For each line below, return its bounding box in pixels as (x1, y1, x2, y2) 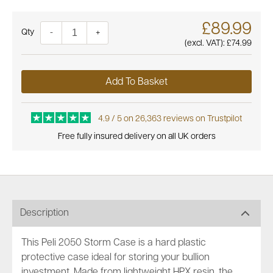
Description (20, 208, 69, 218)
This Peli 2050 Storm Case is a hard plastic (21, 238, 206, 248)
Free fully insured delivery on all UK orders (57, 132, 216, 141)
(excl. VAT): (185, 39, 227, 48)
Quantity (21, 28, 52, 37)
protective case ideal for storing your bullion (21, 253, 210, 263)
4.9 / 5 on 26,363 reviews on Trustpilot (97, 115, 242, 124)
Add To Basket (105, 77, 168, 87)
